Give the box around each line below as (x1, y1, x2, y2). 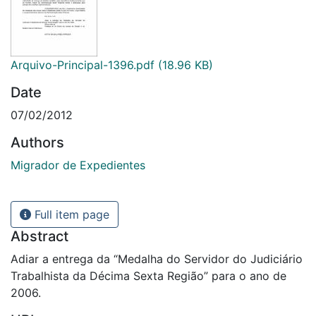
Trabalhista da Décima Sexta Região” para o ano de (11, 269, 286, 283)
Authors (11, 134, 64, 151)
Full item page (31, 207, 109, 221)
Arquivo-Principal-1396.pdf (11, 58, 154, 72)
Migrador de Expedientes (11, 158, 145, 172)
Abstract (11, 228, 68, 245)
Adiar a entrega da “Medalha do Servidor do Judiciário (11, 252, 303, 266)
